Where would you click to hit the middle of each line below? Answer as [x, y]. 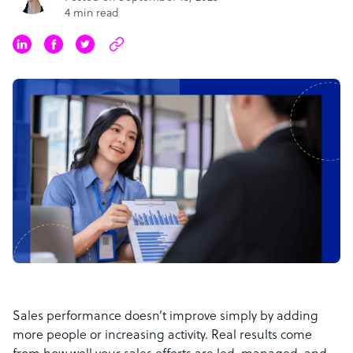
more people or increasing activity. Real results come [162, 336]
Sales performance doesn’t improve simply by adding [165, 317]
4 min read [92, 14]
